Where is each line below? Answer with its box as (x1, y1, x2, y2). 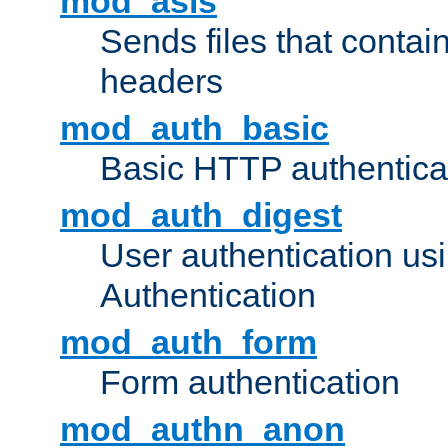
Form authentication (100, 363, 400, 402)
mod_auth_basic (60, 109, 329, 148)
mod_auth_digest (60, 196, 342, 235)
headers (100, 62, 223, 101)
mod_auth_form (60, 323, 317, 362)
